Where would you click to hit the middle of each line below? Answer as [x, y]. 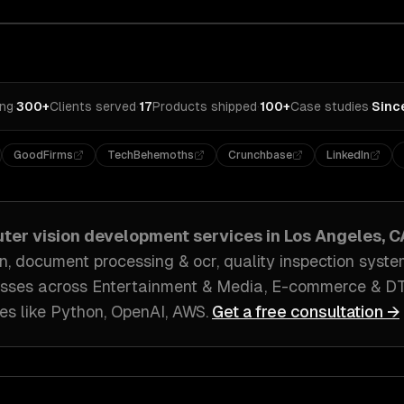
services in [237, 236]
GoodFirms [44, 155]
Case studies [330, 106]
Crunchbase [261, 155]
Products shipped [205, 106]
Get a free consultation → [306, 312]
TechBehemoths [151, 155]
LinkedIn [349, 155]
